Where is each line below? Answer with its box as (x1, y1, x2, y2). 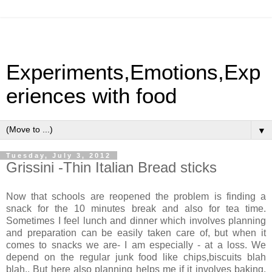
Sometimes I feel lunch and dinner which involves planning (6, 215, 266, 226)
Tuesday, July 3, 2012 (6, 152, 111, 159)
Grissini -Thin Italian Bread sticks (6, 159, 217, 175)
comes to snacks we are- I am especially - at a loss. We (6, 239, 266, 250)
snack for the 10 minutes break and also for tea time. (6, 203, 266, 214)
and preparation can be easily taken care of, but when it (6, 227, 266, 238)
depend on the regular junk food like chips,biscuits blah (6, 251, 266, 262)
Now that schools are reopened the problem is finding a (6, 191, 266, 202)
